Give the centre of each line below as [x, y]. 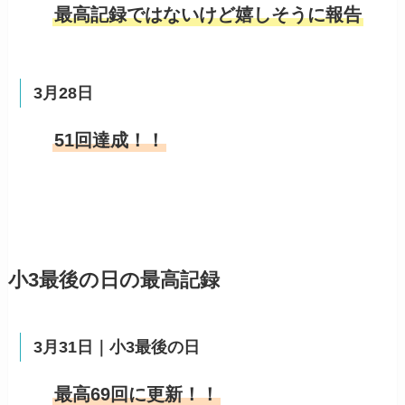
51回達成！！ [110, 141]
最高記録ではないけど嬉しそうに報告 [208, 14]
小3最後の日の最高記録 [113, 281]
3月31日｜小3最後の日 [116, 348]
